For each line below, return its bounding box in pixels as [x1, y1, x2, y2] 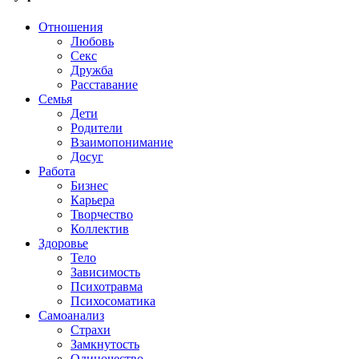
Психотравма [71, 279, 143, 293]
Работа [38, 163, 75, 178]
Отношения [38, 19, 103, 34]
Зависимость [71, 264, 140, 279]
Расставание [71, 77, 138, 91]
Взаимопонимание [71, 135, 173, 149]
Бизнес [71, 178, 108, 192]
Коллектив [71, 221, 129, 236]
